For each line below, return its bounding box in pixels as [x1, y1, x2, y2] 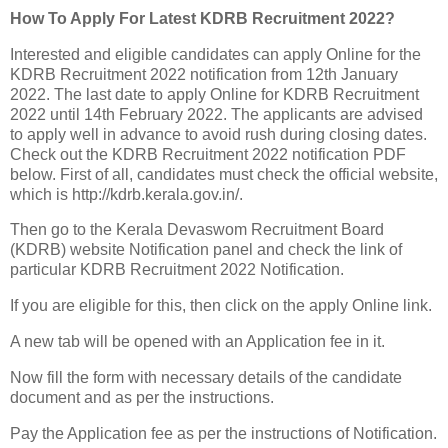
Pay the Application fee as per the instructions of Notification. [10, 424, 437, 442]
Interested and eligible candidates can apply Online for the [10, 45, 421, 63]
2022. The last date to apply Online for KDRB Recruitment [10, 85, 419, 103]
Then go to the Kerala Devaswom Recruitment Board [10, 221, 384, 239]
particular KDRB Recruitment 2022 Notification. [10, 261, 344, 279]
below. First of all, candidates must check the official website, [10, 165, 438, 183]
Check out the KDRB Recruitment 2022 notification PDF [10, 145, 406, 163]
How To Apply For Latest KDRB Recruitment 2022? [10, 9, 395, 27]
